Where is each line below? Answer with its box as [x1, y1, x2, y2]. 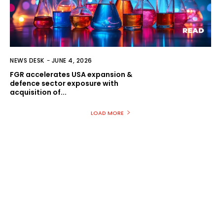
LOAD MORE [90, 109, 124, 117]
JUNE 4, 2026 [51, 56, 92, 65]
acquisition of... [10, 87, 67, 97]
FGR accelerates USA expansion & [10, 69, 132, 79]
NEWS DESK [10, 56, 44, 65]
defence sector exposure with [10, 78, 118, 88]
